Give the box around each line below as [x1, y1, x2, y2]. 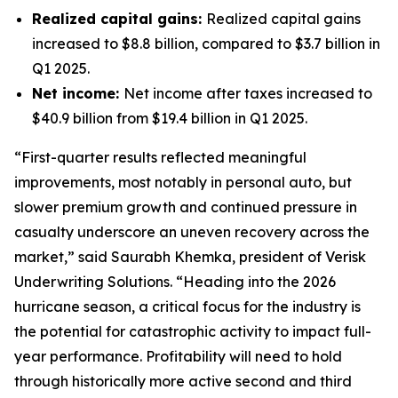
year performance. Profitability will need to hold [14, 347, 342, 365]
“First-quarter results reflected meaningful [14, 148, 306, 166]
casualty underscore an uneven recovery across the [14, 223, 370, 241]
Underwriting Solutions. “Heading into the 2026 [14, 273, 336, 291]
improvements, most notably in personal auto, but [14, 173, 352, 191]
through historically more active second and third [14, 372, 352, 390]
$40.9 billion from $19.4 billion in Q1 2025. [32, 109, 307, 127]
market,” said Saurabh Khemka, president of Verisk [14, 248, 366, 266]
